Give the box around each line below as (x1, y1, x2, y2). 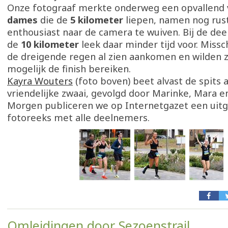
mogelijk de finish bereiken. (7, 63, 131, 75)
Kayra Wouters (7, 75, 73, 87)
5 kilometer (70, 14, 123, 26)
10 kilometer (21, 38, 81, 50)
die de (38, 14, 70, 26)
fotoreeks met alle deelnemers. (7, 111, 150, 124)
